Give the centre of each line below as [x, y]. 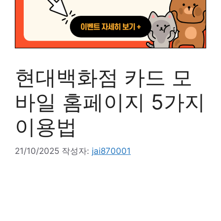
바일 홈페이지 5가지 [110, 102]
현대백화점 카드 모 [104, 77]
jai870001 [111, 151]
